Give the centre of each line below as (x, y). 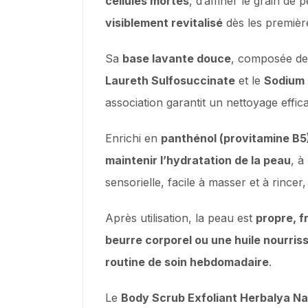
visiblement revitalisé (164, 22)
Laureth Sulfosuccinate (170, 80)
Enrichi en (133, 138)
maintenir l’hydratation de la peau (198, 160)
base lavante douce (177, 58)
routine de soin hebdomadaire (187, 262)
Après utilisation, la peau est (180, 218)
